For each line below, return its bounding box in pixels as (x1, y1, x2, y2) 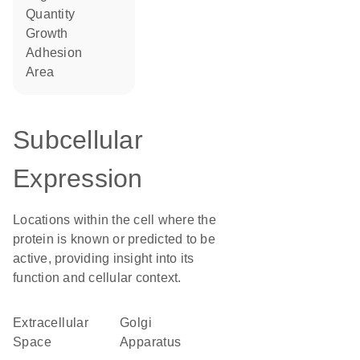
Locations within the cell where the (13, 213, 216, 227)
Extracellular (13, 316, 22, 329)
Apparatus (120, 335, 182, 349)
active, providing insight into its (13, 252, 194, 265)
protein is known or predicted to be (13, 232, 215, 246)
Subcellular (13, 125, 143, 154)
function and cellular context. (13, 271, 182, 284)
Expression (13, 164, 143, 193)
